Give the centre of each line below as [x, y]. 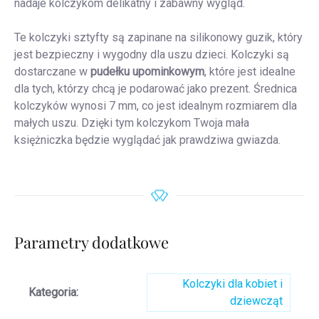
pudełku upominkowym [147, 72]
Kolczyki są [260, 55]
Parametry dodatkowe [91, 242]
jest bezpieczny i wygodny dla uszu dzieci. [122, 55]
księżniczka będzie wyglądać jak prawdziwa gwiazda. [147, 140]
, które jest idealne [250, 72]
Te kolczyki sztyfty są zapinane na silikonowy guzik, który [158, 38]
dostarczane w [52, 72]
